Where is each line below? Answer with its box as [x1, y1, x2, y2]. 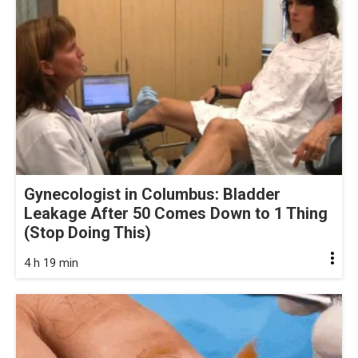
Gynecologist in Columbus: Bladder [24, 185, 280, 205]
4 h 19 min [24, 256, 78, 271]
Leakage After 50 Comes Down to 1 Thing [24, 204, 328, 224]
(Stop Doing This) [24, 223, 151, 243]
